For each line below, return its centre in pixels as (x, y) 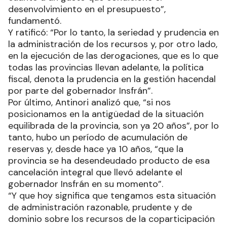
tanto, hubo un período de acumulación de (98, 137)
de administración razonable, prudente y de (100, 207)
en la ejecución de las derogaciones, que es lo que (113, 55)
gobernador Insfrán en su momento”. (86, 184)
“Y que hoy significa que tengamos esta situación (112, 195)
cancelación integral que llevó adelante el (95, 172)
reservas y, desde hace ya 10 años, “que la (96, 149)
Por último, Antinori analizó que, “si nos (89, 102)
